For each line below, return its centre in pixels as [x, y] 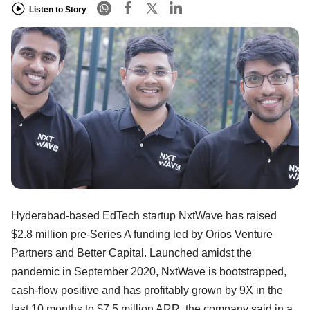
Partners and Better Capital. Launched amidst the [131, 253]
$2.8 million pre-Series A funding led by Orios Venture [142, 234]
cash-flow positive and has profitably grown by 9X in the [147, 290]
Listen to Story [58, 9]
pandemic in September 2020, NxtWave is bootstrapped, [149, 271]
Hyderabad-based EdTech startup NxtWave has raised [144, 215]
